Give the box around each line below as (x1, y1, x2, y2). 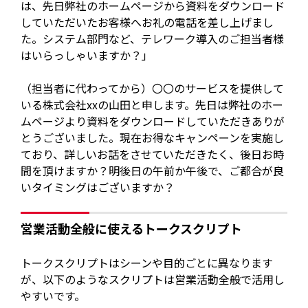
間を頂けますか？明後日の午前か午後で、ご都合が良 (21, 162, 285, 179)
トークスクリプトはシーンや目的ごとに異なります (21, 254, 274, 271)
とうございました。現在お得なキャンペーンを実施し (21, 129, 285, 146)
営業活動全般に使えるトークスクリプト (21, 219, 243, 237)
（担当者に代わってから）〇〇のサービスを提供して (21, 80, 285, 97)
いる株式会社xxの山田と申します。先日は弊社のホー (21, 96, 284, 113)
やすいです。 (21, 287, 86, 304)
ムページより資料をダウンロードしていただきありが (21, 113, 285, 130)
